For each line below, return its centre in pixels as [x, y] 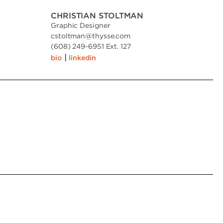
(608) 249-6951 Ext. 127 [91, 46]
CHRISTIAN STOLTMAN [97, 15]
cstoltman [68, 36]
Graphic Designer [81, 25]
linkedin [82, 57]
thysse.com [111, 36]
